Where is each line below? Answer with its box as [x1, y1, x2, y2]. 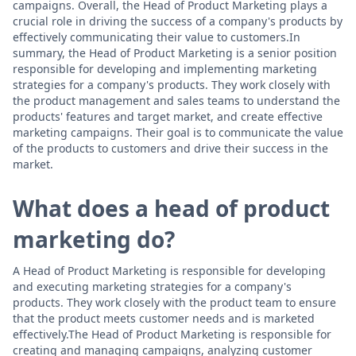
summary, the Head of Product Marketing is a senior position [13, 45, 337, 60]
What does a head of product [13, 193, 330, 223]
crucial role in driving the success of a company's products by [13, 14, 342, 29]
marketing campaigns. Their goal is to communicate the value [13, 125, 343, 140]
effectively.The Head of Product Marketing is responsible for [13, 327, 331, 342]
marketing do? [13, 224, 175, 254]
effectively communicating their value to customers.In [13, 29, 300, 44]
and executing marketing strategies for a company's [13, 279, 292, 294]
